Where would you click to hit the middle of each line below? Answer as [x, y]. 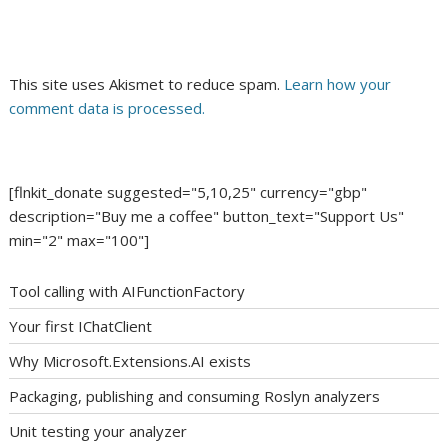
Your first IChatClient [81, 326]
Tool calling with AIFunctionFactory [127, 291]
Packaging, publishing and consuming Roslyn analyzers [195, 396]
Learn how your [338, 84]
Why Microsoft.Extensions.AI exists [130, 361]
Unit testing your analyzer [98, 431]
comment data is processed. [107, 108]
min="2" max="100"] [79, 239]
